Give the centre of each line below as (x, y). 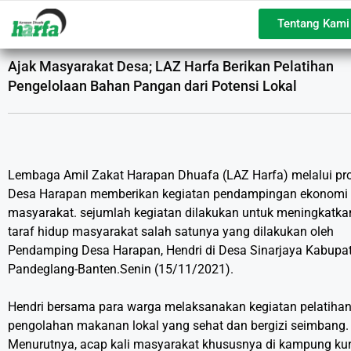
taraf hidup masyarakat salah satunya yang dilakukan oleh (171, 232)
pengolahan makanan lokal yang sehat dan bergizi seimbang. (178, 326)
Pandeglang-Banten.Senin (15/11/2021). (121, 270)
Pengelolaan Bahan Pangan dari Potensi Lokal (152, 86)
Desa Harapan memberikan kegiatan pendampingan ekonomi (178, 194)
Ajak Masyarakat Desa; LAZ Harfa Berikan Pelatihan (171, 67)
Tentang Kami (313, 24)
